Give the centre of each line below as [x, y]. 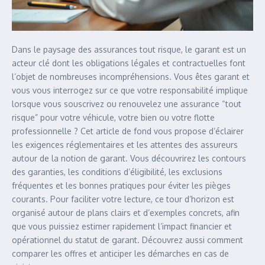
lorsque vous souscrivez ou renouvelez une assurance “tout [127, 104]
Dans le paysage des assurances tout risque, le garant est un [129, 49]
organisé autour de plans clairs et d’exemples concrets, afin [126, 213]
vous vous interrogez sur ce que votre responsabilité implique [130, 90]
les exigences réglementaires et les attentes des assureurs [125, 145]
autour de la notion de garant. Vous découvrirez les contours [129, 158]
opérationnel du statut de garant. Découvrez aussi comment [127, 240]
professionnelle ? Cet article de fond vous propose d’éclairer [128, 131]
